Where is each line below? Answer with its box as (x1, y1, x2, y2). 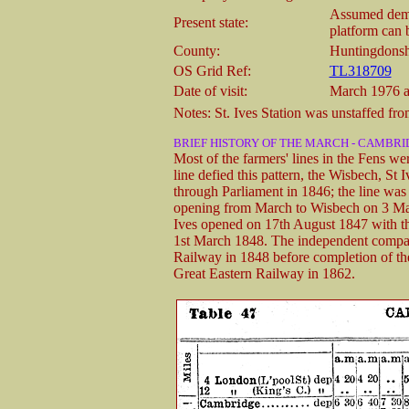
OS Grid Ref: (173, 62, 251, 79)
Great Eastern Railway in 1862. (173, 265, 355, 281)
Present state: (173, 14, 248, 30)
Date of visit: (173, 82, 247, 99)
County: (173, 42, 220, 58)
